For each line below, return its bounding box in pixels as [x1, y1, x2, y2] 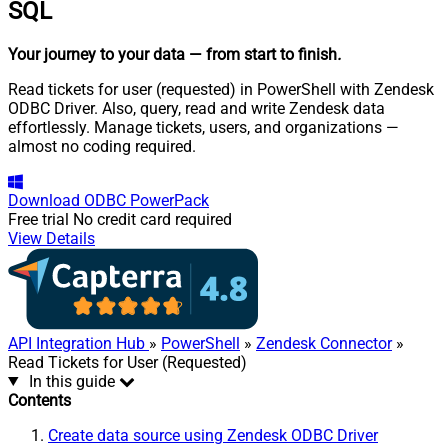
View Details [8, 228, 95, 248]
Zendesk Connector [256, 333, 392, 353]
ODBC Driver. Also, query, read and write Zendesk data [8, 98, 385, 118]
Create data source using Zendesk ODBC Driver [48, 425, 378, 445]
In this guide [28, 371, 115, 391]
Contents [8, 390, 71, 410]
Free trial [8, 209, 69, 229]
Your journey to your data [8, 44, 185, 64]
